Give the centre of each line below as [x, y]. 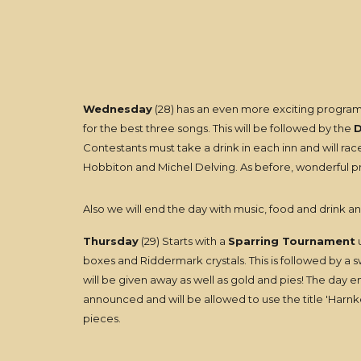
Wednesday [117, 109]
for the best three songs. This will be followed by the [218, 128]
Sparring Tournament [291, 241]
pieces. [102, 318]
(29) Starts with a [183, 241]
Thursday [110, 241]
